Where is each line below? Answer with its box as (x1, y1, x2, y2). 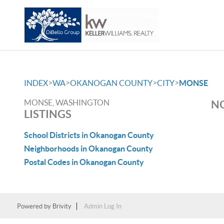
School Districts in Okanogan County (24, 130, 154, 139)
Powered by (16, 202, 52, 210)
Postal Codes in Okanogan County (24, 157, 144, 166)
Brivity (52, 202, 71, 210)
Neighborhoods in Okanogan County (24, 144, 153, 153)
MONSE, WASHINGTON (24, 98, 109, 107)
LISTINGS (24, 107, 71, 120)
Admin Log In (83, 202, 121, 210)
